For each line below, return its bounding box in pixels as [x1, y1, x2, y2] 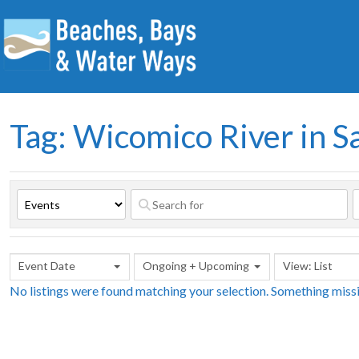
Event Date [18, 259, 75, 273]
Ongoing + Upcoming [143, 259, 249, 273]
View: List [283, 259, 333, 273]
